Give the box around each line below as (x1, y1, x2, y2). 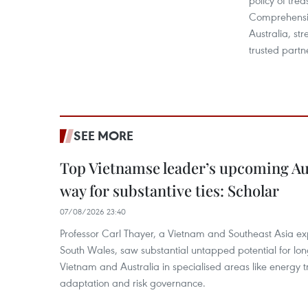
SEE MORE (74, 127, 133, 144)
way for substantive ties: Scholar (60, 180, 279, 201)
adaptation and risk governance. (60, 276, 206, 289)
